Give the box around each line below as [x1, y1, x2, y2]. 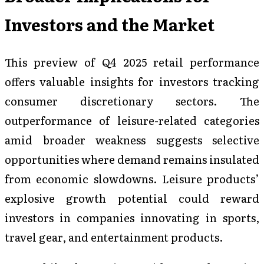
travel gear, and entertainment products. [5, 229, 223, 246]
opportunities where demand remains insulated [5, 151, 259, 168]
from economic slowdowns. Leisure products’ [5, 170, 259, 187]
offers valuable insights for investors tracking [5, 73, 259, 90]
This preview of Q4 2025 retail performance [5, 54, 259, 71]
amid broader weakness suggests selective [5, 131, 259, 148]
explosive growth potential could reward [5, 190, 259, 207]
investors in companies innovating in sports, [5, 209, 259, 226]
